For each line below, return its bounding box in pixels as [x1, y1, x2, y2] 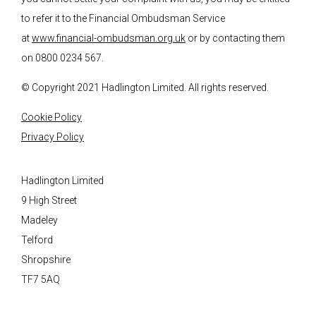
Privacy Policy [21, 131, 84, 143]
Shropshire [21, 254, 71, 266]
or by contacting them [186, 32, 285, 44]
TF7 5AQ [21, 274, 60, 286]
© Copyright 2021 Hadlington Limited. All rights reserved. [21, 82, 269, 94]
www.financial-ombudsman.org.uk [32, 32, 186, 44]
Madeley [21, 214, 58, 226]
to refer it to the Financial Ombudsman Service [21, 13, 225, 25]
